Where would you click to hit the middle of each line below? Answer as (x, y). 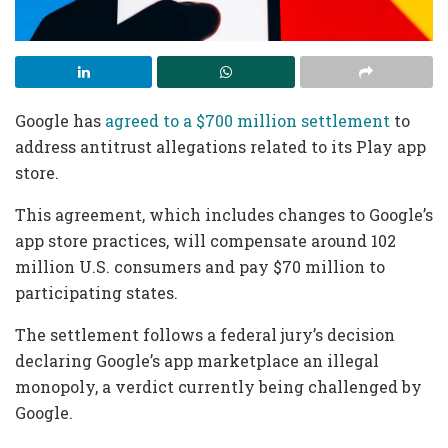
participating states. (98, 293)
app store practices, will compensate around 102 (205, 241)
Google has (60, 121)
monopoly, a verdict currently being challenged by (218, 387)
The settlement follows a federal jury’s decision (205, 335)
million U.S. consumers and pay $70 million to (200, 267)
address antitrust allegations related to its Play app (220, 147)
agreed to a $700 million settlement (247, 121)
